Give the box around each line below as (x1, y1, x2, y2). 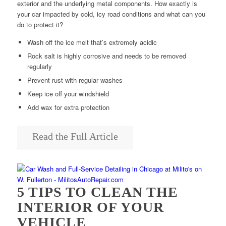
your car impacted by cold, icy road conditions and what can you (17, 9, 205, 19)
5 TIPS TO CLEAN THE (17, 184, 178, 200)
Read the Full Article (32, 130, 118, 142)
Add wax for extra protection (27, 102, 109, 112)
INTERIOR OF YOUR (17, 199, 164, 215)
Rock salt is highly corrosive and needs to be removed (27, 50, 186, 61)
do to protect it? (17, 19, 63, 29)
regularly (27, 61, 52, 71)
